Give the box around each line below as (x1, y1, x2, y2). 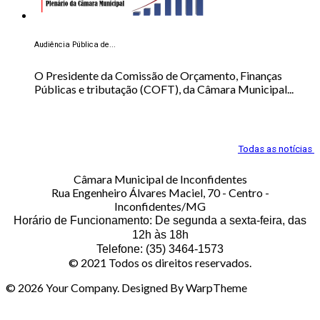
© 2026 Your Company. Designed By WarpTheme (6, 280, 247, 294)
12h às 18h (131, 228, 189, 241)
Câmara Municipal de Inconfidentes (73, 171, 247, 186)
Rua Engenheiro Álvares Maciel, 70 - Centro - (51, 185, 269, 199)
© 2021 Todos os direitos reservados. (69, 255, 251, 269)
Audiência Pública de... (34, 39, 116, 51)
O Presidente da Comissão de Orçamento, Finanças (34, 69, 282, 83)
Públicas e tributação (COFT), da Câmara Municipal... (34, 82, 294, 96)
